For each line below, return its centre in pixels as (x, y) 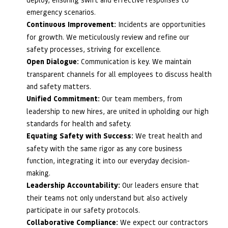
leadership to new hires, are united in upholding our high (118, 111)
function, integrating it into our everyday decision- (108, 160)
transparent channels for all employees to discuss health (119, 74)
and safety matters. (59, 86)
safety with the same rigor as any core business (104, 148)
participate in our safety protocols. (83, 209)
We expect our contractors (163, 222)
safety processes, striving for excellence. (94, 49)
